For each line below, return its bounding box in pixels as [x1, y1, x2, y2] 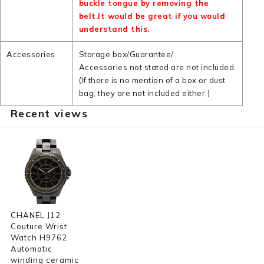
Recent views [10, 107, 88, 120]
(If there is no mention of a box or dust [78, 75, 226, 85]
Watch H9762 [10, 233, 68, 242]
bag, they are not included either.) [78, 88, 210, 98]
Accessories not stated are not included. [78, 62, 236, 72]
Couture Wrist [10, 222, 68, 231]
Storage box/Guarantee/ [78, 49, 174, 59]
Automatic [10, 244, 53, 253]
